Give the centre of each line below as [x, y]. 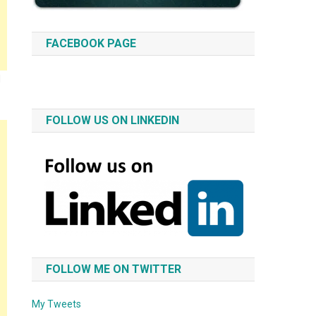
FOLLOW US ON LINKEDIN [113, 121]
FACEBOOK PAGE [91, 44]
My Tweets [57, 304]
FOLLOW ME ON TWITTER [114, 269]
